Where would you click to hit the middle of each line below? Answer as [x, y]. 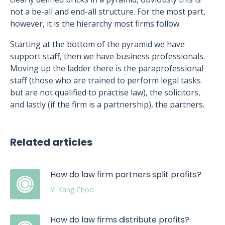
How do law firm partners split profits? [126, 175]
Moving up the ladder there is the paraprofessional [107, 68]
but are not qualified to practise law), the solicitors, [105, 92]
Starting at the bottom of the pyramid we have [97, 44]
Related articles [51, 142]
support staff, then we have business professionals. [107, 56]
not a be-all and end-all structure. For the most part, [108, 12]
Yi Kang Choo [72, 190]
